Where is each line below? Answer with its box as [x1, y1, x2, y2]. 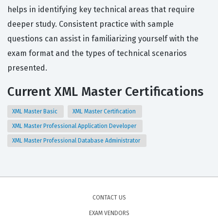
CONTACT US [92, 194, 126, 201]
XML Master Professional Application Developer [12, 123, 138, 130]
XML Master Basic [12, 108, 59, 115]
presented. [7, 63, 47, 73]
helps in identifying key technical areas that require [7, 5, 195, 15]
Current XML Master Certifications [7, 84, 203, 100]
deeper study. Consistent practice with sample [7, 19, 174, 29]
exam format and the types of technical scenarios [7, 49, 187, 58]
